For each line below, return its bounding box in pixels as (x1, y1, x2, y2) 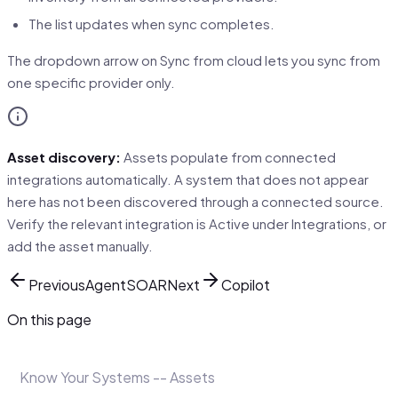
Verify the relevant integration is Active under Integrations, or (7, 214, 386, 232)
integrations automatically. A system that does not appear (7, 170, 369, 187)
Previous (28, 275, 85, 295)
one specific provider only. (7, 73, 175, 91)
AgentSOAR (85, 275, 167, 295)
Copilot (221, 275, 270, 295)
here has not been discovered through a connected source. (7, 192, 384, 210)
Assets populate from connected (121, 147, 336, 165)
